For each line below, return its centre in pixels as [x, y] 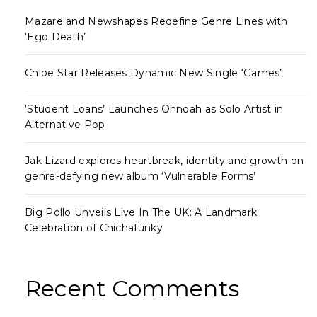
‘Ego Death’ [56, 37]
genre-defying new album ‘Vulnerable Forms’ [140, 176]
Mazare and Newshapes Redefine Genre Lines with [156, 21]
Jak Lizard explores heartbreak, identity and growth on [165, 161]
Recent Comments [132, 288]
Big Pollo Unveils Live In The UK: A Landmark [141, 212]
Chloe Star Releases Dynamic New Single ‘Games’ [154, 73]
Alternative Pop [65, 125]
